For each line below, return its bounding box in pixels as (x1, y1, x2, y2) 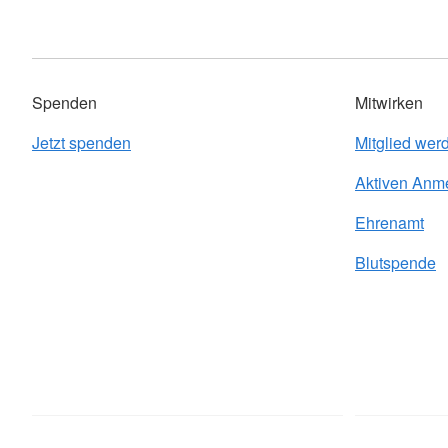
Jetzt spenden (32, 131, 131, 154)
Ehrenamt (355, 211, 424, 234)
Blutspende (355, 251, 436, 274)
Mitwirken (355, 91, 423, 114)
